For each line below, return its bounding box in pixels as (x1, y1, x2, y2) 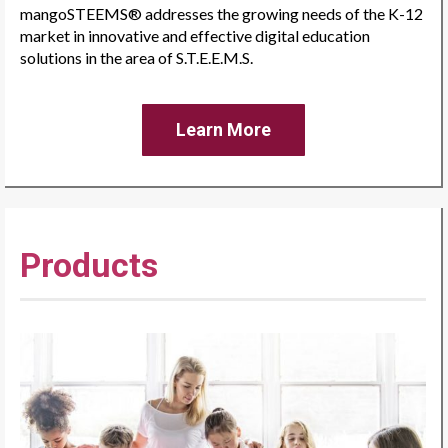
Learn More (175, 118, 271, 140)
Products (20, 244, 158, 285)
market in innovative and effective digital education (20, 25, 370, 45)
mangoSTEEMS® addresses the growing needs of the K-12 (20, 3, 423, 23)
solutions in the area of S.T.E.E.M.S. (20, 47, 253, 67)
